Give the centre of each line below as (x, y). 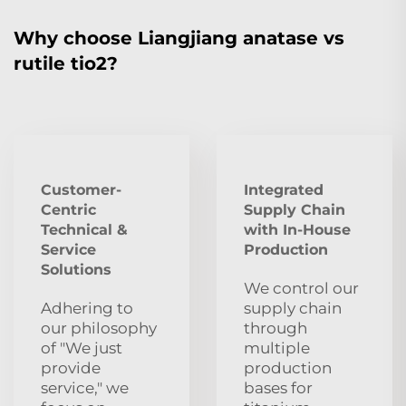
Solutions (76, 269)
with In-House (297, 229)
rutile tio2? (66, 63)
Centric (68, 209)
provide (71, 367)
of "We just (82, 348)
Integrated (284, 189)
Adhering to (87, 308)
